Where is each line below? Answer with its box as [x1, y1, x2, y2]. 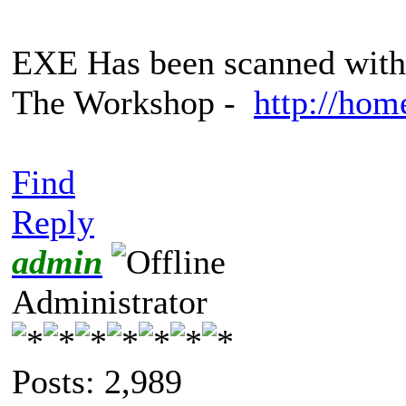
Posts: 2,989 [12, 362, 182, 401]
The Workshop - [12, 82, 254, 121]
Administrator [12, 282, 208, 321]
